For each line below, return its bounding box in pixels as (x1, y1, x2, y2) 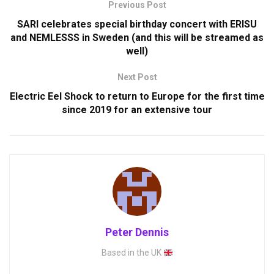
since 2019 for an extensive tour (62, 104, 212, 116)
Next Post (117, 72, 157, 83)
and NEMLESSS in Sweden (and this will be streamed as (10, 32, 264, 44)
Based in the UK (101, 248, 163, 258)
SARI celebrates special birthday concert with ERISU (17, 18, 257, 31)
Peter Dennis (105, 226, 169, 239)
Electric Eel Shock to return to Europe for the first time (9, 91, 265, 103)
